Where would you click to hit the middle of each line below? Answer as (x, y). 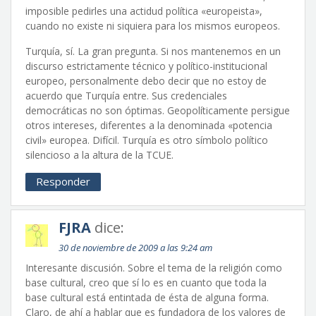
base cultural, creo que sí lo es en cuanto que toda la (146, 282)
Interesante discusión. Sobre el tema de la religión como (154, 268)
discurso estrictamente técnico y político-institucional (146, 66)
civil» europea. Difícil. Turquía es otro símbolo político (147, 140)
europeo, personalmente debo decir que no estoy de (146, 81)
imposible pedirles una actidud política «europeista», (144, 11)
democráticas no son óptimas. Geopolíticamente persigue (158, 110)
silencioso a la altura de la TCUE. (99, 155)
